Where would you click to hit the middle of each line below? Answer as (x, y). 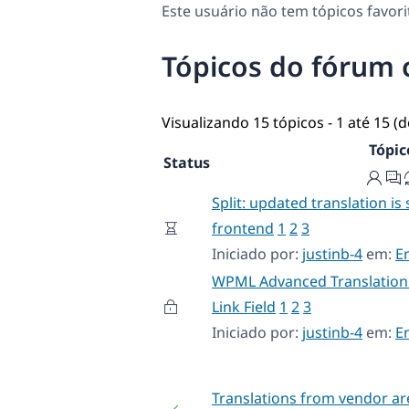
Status (187, 162)
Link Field (244, 306)
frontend (243, 228)
